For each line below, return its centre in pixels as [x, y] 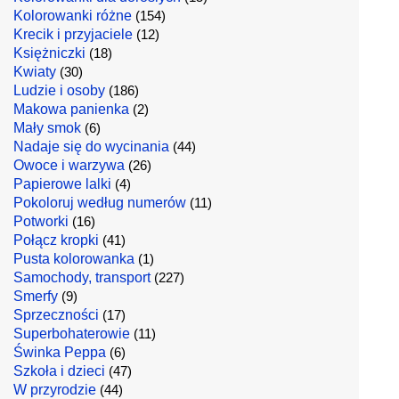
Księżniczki [49, 53]
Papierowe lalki [62, 184]
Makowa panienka [71, 109]
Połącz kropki [56, 240]
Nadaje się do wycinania [91, 147]
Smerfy [36, 296]
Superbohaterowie [72, 334]
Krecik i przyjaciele [73, 34]
